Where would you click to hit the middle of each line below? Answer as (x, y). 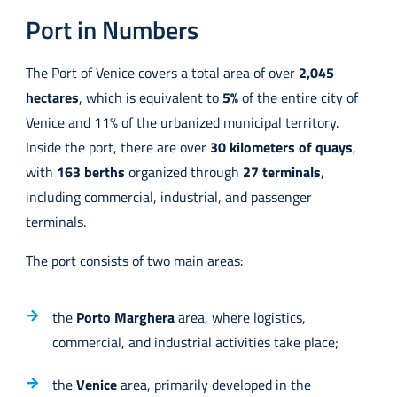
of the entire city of (298, 97)
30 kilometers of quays (281, 147)
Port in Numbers (112, 29)
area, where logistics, (240, 317)
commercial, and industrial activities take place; (195, 342)
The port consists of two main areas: (134, 260)
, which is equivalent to (150, 97)
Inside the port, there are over (117, 147)
